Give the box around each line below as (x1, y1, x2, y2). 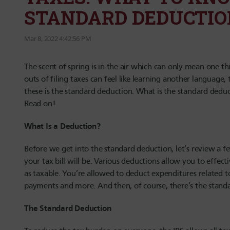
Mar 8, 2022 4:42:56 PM (24, 34, 91, 43)
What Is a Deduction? (24, 121, 101, 131)
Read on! (24, 99, 55, 108)
